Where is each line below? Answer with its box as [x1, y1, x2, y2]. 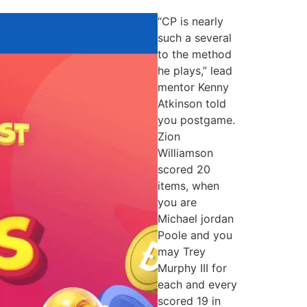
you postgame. [158, 112, 235, 127]
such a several [158, 30, 232, 45]
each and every [158, 277, 237, 291]
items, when [158, 178, 219, 193]
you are [158, 195, 197, 209]
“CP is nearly [158, 14, 223, 28]
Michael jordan [158, 211, 234, 225]
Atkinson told [158, 96, 226, 110]
